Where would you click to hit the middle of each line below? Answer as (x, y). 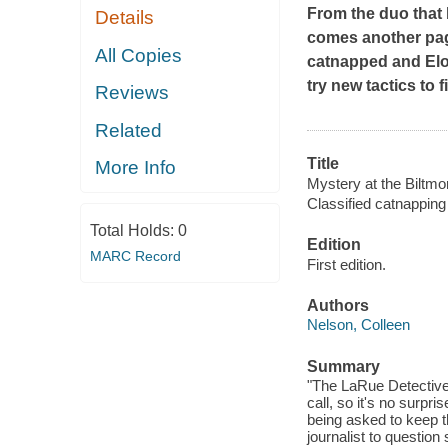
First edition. (346, 264)
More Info (136, 168)
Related (129, 130)
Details (125, 18)
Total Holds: (133, 230)
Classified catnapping (376, 203)
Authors (337, 305)
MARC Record (135, 255)
